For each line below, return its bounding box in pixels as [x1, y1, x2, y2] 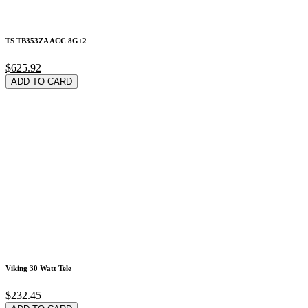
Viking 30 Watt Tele [5, 264, 71, 273]
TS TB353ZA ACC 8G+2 [5, 36, 87, 45]
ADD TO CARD [11, 76, 72, 87]
